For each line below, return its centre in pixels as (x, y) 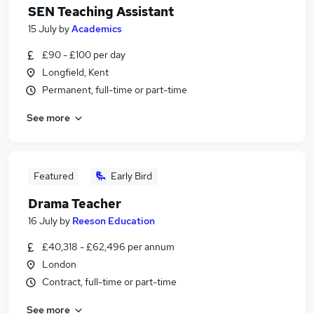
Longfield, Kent (75, 72)
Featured (53, 176)
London (59, 264)
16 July (43, 221)
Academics (97, 29)
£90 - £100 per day (84, 55)
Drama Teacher (75, 204)
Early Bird (131, 176)
